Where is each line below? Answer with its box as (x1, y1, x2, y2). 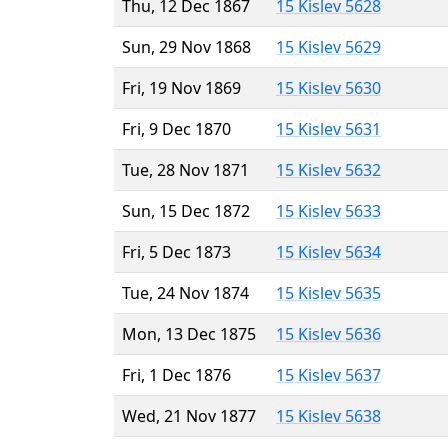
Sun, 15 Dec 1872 (122, 199, 250, 222)
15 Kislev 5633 (276, 199, 381, 222)
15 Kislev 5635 (276, 281, 381, 304)
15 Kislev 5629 (276, 35, 381, 58)
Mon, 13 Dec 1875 (122, 322, 256, 345)
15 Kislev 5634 (276, 240, 381, 263)
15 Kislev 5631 (276, 117, 381, 140)
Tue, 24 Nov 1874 (122, 281, 249, 304)
